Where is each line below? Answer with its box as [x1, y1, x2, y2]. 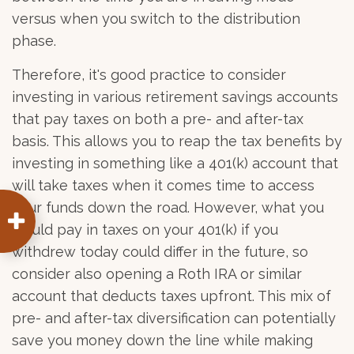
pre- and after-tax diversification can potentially [12, 310, 336, 326]
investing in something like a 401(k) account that [12, 155, 338, 171]
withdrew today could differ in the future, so [12, 243, 308, 260]
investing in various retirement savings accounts [12, 88, 338, 105]
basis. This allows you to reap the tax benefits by [12, 133, 342, 149]
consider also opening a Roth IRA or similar [12, 265, 302, 282]
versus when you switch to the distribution [12, 10, 300, 27]
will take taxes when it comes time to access [12, 177, 314, 194]
